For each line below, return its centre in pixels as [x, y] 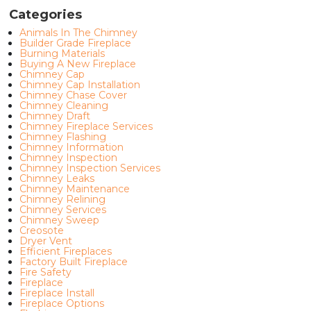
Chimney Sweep [59, 220]
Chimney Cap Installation [79, 85]
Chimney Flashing [62, 137]
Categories [45, 15]
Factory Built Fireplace [73, 262]
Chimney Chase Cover [73, 95]
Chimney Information [71, 147]
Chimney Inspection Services [90, 168]
